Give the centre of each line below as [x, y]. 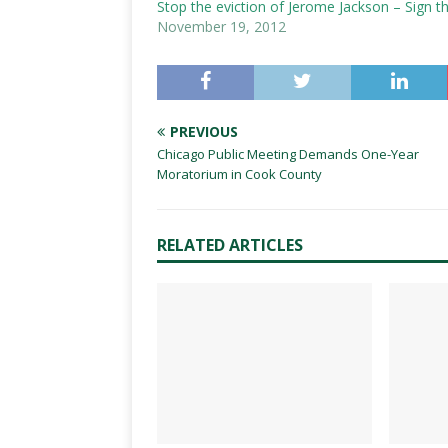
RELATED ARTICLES [230, 245]
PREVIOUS [204, 131]
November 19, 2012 [221, 26]
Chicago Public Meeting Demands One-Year [288, 154]
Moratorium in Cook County [239, 174]
